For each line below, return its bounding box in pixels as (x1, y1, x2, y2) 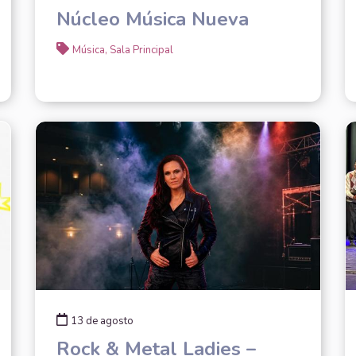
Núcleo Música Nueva (56, 6, 249, 32)
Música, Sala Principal (72, 42, 173, 57)
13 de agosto (70, 313, 133, 328)
